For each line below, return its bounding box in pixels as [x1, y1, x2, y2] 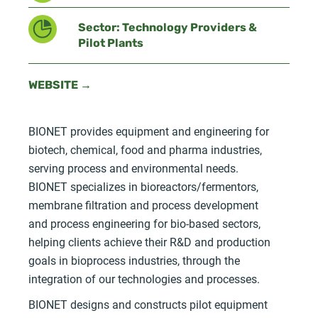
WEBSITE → [28, 79, 92, 92]
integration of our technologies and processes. [28, 270, 263, 286]
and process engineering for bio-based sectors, [28, 215, 261, 231]
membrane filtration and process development [28, 197, 258, 212]
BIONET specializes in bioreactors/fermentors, [28, 178, 258, 194]
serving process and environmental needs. [28, 160, 238, 175]
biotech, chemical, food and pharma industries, [28, 141, 262, 157]
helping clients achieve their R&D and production [28, 234, 270, 249]
